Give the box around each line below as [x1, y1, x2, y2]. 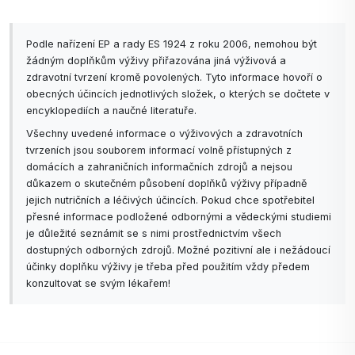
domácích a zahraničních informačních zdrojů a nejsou [26, 161, 292, 174]
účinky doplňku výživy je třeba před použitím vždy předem [26, 261, 310, 273]
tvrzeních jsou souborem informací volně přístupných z [26, 144, 292, 157]
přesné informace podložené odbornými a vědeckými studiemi [26, 211, 331, 223]
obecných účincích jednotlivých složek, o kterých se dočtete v [26, 88, 330, 101]
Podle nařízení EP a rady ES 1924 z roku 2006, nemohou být [26, 38, 317, 51]
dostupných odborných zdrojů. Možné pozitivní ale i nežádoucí [26, 244, 330, 257]
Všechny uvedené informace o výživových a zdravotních [26, 128, 303, 140]
